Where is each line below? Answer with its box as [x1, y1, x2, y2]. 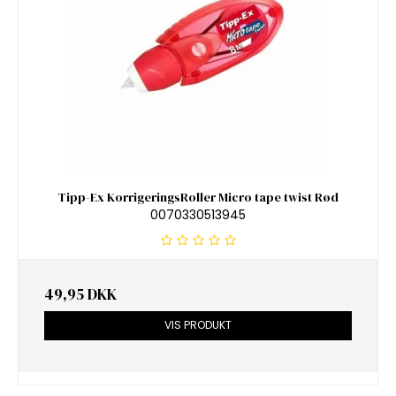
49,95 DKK [44, 284, 117, 306]
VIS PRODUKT [164, 317, 232, 333]
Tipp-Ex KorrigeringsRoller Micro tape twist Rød [57, 187, 339, 206]
